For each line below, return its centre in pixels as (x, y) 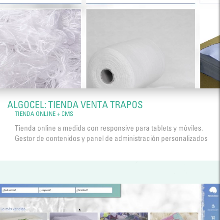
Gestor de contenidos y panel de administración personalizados (111, 138)
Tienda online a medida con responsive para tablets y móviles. (109, 128)
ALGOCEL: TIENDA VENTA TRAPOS (75, 105)
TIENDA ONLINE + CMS (44, 114)
